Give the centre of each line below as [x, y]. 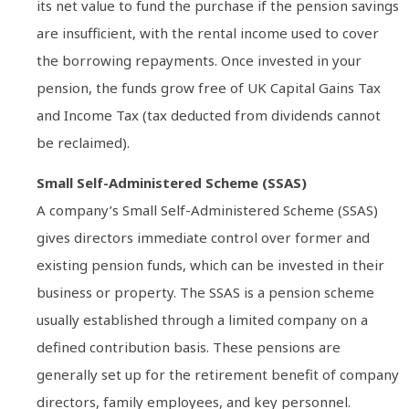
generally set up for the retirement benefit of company [218, 375]
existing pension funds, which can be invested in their [210, 265]
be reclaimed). [83, 142]
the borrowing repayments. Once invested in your [199, 60]
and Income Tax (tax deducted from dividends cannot [209, 115]
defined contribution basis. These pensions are [189, 347]
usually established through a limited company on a [202, 320]
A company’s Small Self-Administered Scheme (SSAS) [207, 210]
